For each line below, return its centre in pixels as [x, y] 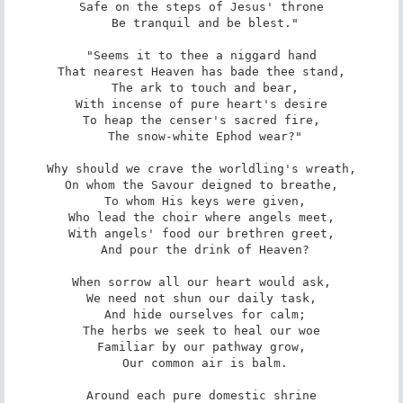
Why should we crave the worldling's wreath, [201, 168]
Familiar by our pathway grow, [201, 346]
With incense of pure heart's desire [201, 103]
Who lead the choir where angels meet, [201, 217]
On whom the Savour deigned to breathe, [201, 184]
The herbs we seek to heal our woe [201, 330]
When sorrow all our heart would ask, [201, 282]
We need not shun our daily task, [201, 298]
